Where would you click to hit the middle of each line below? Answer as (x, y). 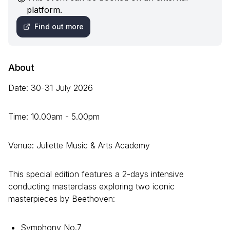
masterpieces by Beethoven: (62, 199)
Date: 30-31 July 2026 (51, 88)
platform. (44, 10)
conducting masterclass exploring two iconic (91, 187)
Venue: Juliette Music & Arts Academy (79, 146)
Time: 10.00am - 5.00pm (54, 117)
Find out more (59, 27)
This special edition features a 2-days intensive (96, 174)
